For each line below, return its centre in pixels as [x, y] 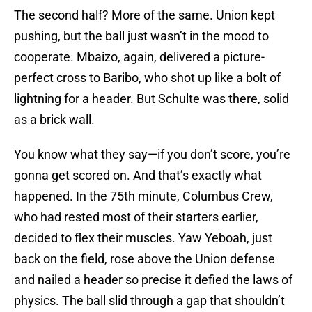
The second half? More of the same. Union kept [145, 15]
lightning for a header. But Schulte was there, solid [151, 99]
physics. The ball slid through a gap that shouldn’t [149, 301]
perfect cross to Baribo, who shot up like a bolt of [147, 78]
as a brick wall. [54, 120]
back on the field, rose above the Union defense [145, 259]
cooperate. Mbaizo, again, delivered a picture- [139, 57]
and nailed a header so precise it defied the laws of [153, 280]
